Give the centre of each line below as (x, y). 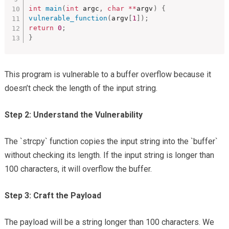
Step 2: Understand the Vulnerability (73, 115)
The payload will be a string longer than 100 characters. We (109, 222)
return (41, 28)
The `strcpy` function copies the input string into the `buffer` (111, 142)
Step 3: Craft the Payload (53, 196)
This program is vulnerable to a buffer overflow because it (108, 75)
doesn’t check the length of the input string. (81, 88)
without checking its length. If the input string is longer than (109, 155)
